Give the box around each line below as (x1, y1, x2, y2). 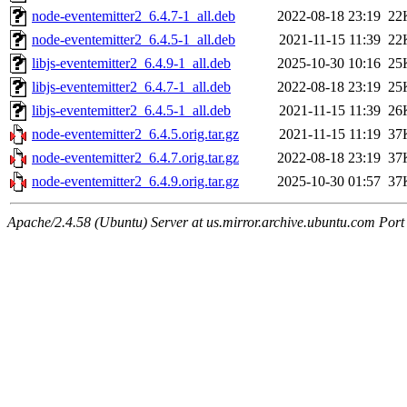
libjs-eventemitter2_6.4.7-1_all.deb (32, 79, 231, 95)
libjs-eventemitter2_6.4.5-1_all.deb (32, 103, 231, 119)
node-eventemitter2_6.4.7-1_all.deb (32, 8, 235, 25)
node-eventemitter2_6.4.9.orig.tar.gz (32, 174, 239, 190)
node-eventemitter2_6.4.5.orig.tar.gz (32, 126, 239, 143)
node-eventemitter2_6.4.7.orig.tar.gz (32, 150, 239, 166)
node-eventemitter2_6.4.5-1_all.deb (32, 32, 235, 48)
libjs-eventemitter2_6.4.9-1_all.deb (32, 55, 231, 72)
